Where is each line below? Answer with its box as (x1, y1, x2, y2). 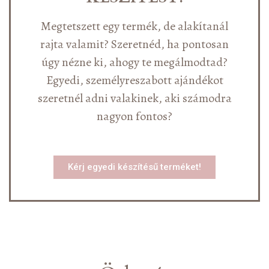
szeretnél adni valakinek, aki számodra (37, 90, 232, 107)
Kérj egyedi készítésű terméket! (68, 162, 201, 173)
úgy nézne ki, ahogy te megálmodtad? (41, 54, 228, 71)
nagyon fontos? (97, 108, 172, 125)
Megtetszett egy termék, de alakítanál (41, 18, 228, 35)
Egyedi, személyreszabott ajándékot (46, 72, 223, 89)
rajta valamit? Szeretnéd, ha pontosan (40, 36, 229, 53)
